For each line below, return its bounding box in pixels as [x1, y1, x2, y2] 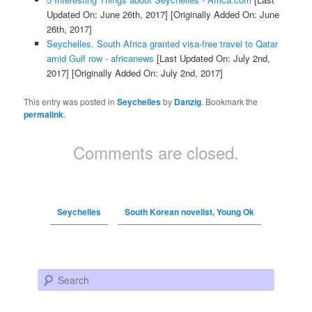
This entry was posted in [24, 95, 118, 107]
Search [38, 269, 66, 283]
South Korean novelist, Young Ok [124, 205, 254, 218]
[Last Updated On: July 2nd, [153, 52, 270, 65]
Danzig [174, 95, 202, 108]
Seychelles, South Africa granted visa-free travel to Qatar [46, 37, 278, 51]
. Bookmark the [201, 95, 258, 107]
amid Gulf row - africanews [46, 52, 154, 65]
